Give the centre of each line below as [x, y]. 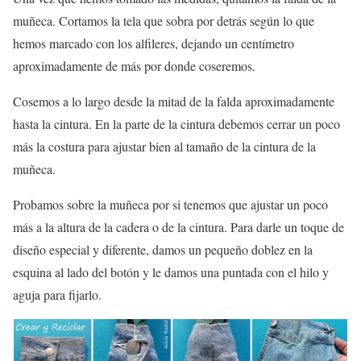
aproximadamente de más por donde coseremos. [134, 66]
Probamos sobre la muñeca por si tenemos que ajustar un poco [170, 205]
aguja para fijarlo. [57, 295]
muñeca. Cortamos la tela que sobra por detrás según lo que [164, 21]
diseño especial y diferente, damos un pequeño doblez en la [163, 250]
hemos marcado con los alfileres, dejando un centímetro [154, 44]
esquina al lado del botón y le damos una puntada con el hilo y [171, 272]
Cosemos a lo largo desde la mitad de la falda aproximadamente [174, 102]
